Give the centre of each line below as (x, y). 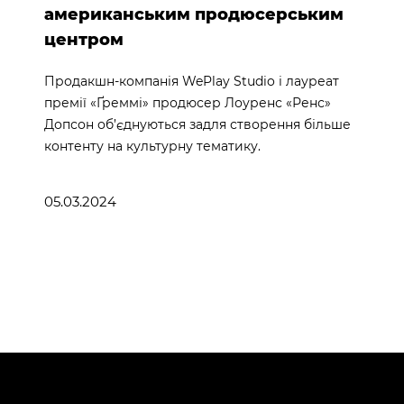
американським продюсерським (193, 14)
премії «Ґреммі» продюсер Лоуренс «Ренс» (187, 102)
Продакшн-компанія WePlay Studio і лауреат (191, 81)
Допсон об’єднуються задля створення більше (197, 124)
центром (83, 39)
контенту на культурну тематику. (152, 146)
